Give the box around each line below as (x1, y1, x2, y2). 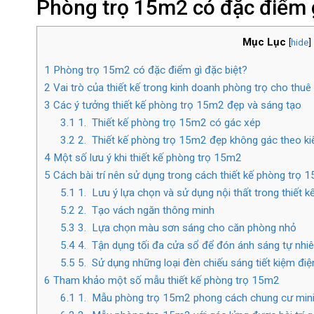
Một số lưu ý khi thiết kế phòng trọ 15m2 (50, 151, 242, 164)
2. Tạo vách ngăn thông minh (74, 203, 214, 217)
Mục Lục (242, 35, 286, 48)
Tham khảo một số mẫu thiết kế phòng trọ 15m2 (50, 273, 280, 287)
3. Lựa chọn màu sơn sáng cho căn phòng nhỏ (74, 221, 296, 234)
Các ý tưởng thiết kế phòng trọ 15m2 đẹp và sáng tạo (50, 98, 301, 111)
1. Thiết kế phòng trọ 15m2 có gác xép (74, 116, 261, 129)
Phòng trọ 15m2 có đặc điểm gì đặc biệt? (50, 63, 247, 76)
